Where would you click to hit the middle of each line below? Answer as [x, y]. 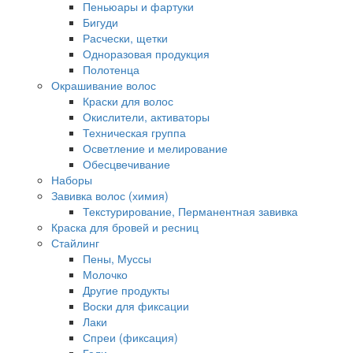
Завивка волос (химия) [110, 195]
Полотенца [111, 69]
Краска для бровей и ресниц [125, 227]
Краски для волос [128, 101]
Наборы [72, 180]
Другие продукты [126, 290]
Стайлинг [75, 243]
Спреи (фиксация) [130, 337]
